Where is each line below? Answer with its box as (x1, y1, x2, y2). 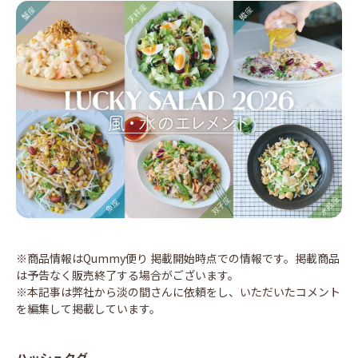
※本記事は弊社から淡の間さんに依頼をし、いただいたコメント (16, 283, 340, 300)
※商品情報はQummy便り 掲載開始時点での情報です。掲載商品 (16, 249, 340, 266)
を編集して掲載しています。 (16, 300, 161, 316)
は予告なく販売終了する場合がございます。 (16, 266, 239, 283)
